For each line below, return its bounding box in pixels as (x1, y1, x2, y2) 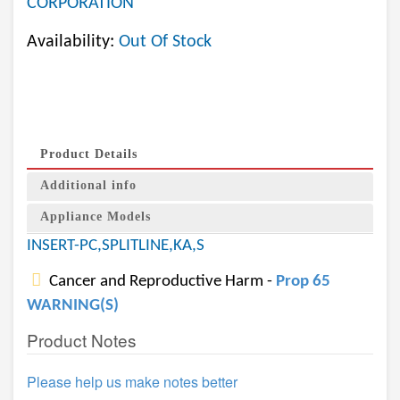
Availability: (27, 33, 119, 51)
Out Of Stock (119, 33, 212, 51)
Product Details (40, 147, 137, 161)
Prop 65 (276, 273, 330, 290)
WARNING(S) (27, 297, 119, 314)
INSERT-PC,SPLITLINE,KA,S (27, 237, 204, 254)
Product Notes (27, 328, 137, 352)
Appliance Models (40, 210, 151, 223)
